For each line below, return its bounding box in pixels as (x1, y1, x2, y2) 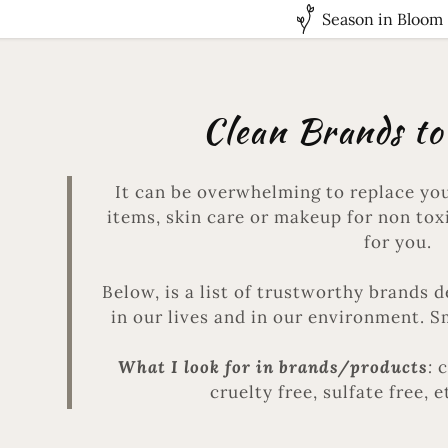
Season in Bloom (322, 9, 444, 29)
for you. (364, 231, 433, 253)
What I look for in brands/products (117, 356, 428, 378)
